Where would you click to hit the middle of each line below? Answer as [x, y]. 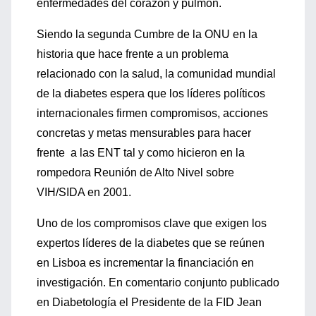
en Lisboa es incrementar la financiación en [145, 263]
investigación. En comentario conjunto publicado [158, 282]
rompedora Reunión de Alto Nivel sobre [135, 172]
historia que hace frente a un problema [133, 54]
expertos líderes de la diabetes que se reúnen [151, 243]
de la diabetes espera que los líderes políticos [151, 93]
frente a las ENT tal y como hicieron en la [141, 153]
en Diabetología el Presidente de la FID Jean [149, 302]
